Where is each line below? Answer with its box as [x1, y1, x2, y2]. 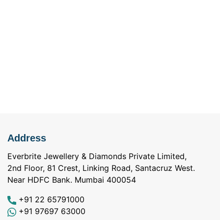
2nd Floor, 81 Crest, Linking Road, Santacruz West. [7, 163, 195, 173]
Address [7, 133, 46, 144]
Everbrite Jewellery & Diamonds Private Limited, [7, 151, 187, 162]
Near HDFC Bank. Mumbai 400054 [7, 175, 136, 185]
